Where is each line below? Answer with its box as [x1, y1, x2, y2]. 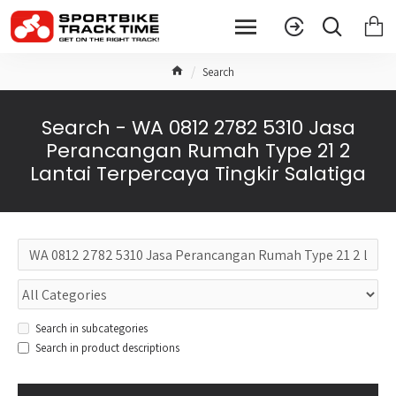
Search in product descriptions [35, 340, 179, 355]
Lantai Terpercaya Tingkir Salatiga [30, 160, 366, 187]
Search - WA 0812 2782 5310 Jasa [41, 114, 355, 141]
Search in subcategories [35, 321, 148, 336]
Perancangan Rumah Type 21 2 [46, 137, 350, 164]
